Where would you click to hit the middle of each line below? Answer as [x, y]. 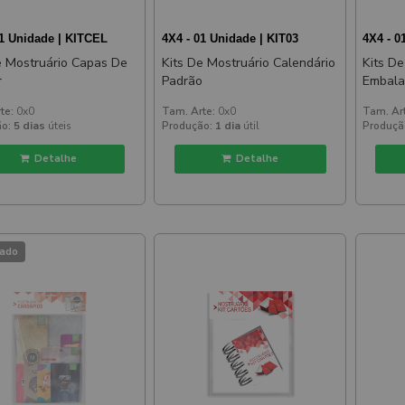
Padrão [182, 80]
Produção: [187, 125]
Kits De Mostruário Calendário [248, 62]
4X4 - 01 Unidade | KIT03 [230, 38]
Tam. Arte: [188, 111]
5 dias [30, 125]
